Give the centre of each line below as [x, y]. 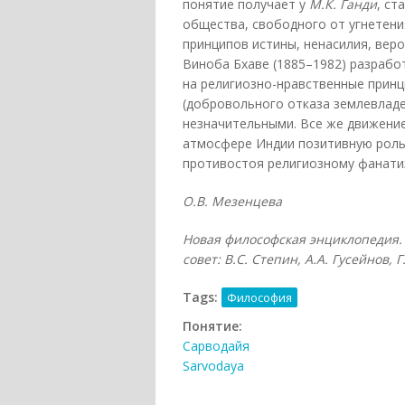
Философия [259, 298]
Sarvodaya [213, 366]
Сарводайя [216, 346]
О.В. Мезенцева [232, 202]
